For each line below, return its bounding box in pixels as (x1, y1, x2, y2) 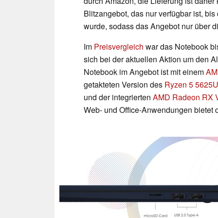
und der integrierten (84, 91, 153, 103)
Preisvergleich (94, 40, 144, 52)
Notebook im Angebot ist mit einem (84, 66, 206, 77)
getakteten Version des (84, 78, 164, 90)
